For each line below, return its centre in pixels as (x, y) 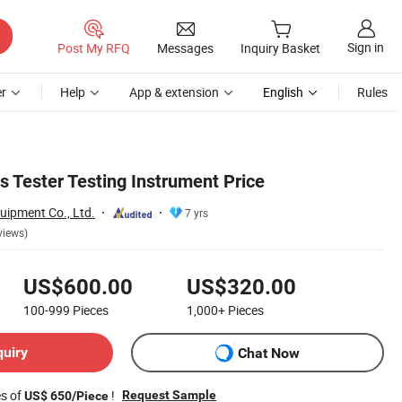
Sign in (366, 48)
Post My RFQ (94, 48)
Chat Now (269, 353)
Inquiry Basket (280, 48)
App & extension (174, 92)
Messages (185, 48)
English (283, 92)
